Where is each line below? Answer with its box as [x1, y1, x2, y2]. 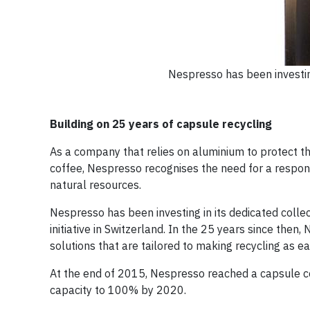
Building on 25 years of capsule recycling [50, 117, 272, 131]
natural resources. [50, 178, 141, 192]
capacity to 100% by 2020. [50, 283, 186, 297]
